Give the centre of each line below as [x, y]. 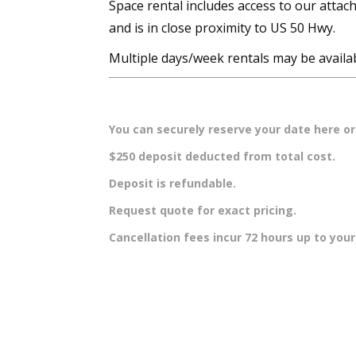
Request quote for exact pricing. [203, 210]
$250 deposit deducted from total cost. [222, 156]
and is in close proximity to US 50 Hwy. [222, 28]
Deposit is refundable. [172, 183]
